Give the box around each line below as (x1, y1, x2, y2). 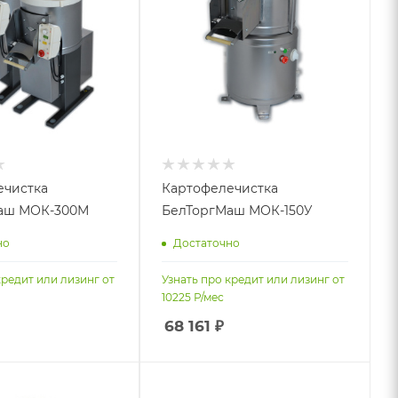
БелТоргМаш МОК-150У (162, 203, 314, 219)
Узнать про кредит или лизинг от (162, 273, 346, 287)
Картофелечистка (162, 180, 279, 197)
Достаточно (173, 235, 241, 250)
